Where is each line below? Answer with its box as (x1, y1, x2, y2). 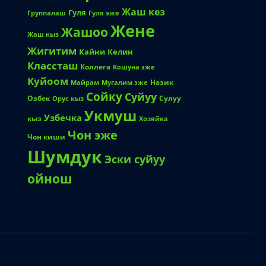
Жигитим (27, 43, 77, 58)
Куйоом (27, 74, 69, 88)
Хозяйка (139, 114, 169, 123)
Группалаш (27, 8, 66, 18)
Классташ (27, 59, 78, 73)
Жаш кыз (27, 30, 59, 39)
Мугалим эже (102, 78, 148, 87)
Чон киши (27, 132, 66, 142)
